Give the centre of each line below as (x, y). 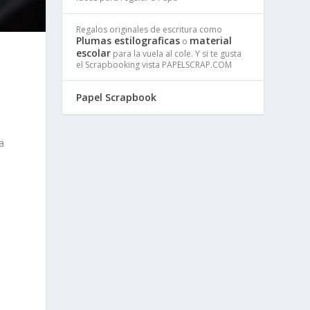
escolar (94, 53)
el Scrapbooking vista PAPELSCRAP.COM (154, 64)
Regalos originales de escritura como (149, 29)
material (211, 40)
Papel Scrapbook (117, 97)
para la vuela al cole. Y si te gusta (176, 53)
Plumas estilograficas (128, 40)
